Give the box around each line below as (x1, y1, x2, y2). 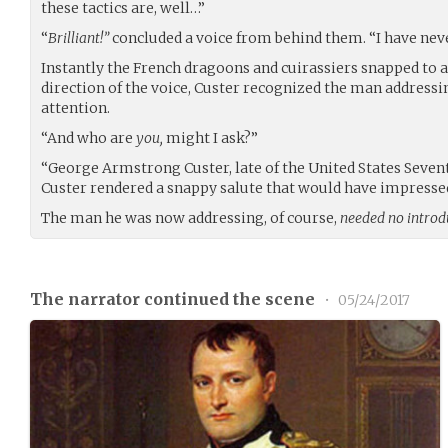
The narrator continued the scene (30, 288, 319, 309)
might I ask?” (163, 128, 258, 147)
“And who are (41, 128, 136, 147)
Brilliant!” (48, 28, 112, 47)
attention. (41, 98, 110, 117)
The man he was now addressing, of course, (41, 208, 340, 227)
